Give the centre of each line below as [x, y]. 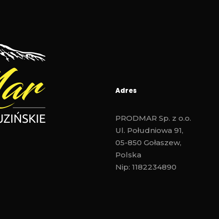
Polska [128, 155]
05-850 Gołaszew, [148, 143]
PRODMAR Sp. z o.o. [153, 118]
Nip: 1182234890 [146, 167]
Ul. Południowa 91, [149, 131]
